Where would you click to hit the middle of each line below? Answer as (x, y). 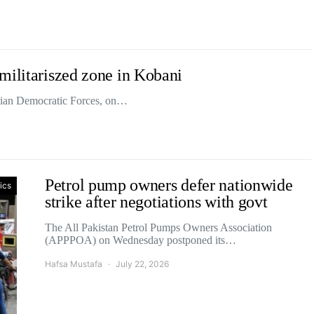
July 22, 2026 (142, 264)
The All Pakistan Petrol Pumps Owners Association (158, 227)
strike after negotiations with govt (156, 202)
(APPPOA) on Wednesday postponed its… (141, 240)
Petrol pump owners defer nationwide (169, 185)
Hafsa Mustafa (74, 264)
